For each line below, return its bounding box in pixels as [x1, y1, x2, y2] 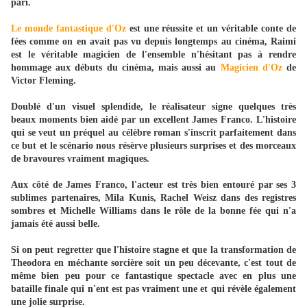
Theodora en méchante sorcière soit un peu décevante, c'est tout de [11, 258, 296, 269]
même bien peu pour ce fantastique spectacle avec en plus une [11, 271, 296, 282]
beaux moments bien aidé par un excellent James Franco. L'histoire [11, 114, 296, 125]
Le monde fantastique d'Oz [11, 23, 126, 34]
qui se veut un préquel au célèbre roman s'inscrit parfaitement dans [11, 127, 296, 138]
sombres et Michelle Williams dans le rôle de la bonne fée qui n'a [11, 206, 296, 217]
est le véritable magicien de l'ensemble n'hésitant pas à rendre [11, 49, 296, 60]
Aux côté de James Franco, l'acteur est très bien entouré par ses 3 [11, 180, 296, 191]
